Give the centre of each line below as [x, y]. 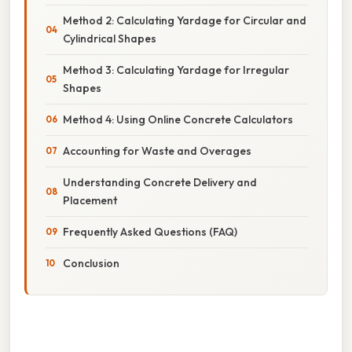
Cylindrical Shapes [110, 38]
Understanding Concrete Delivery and [160, 182]
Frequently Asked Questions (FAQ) [150, 231]
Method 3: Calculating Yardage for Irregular [176, 70]
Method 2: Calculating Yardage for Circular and [185, 20]
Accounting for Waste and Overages [157, 150]
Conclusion [91, 263]
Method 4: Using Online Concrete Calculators [178, 119]
